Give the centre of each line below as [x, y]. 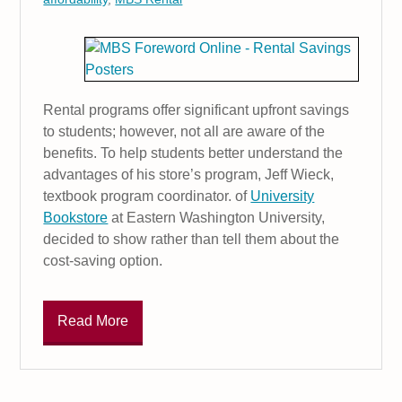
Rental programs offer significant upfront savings [197, 109]
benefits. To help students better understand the [193, 153]
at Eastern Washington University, [217, 217]
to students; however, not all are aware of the [184, 131]
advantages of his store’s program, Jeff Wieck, [189, 174]
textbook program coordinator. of [147, 196]
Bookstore [76, 217]
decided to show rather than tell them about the [192, 239]
